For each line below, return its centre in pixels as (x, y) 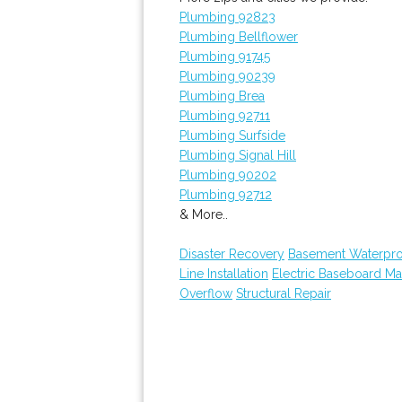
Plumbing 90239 (227, 76)
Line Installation (224, 274)
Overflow (206, 293)
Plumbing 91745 (225, 57)
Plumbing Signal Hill (238, 155)
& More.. (204, 214)
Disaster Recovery (232, 254)
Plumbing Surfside (232, 135)
